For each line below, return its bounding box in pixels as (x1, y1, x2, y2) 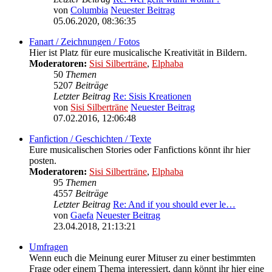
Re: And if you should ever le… (113, 199, 236, 210)
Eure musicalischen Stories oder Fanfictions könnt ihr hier (29, 144, 250, 155)
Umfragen (29, 242, 68, 253)
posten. (29, 155, 56, 166)
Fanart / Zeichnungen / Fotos (29, 36, 140, 47)
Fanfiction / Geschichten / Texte (29, 134, 151, 144)
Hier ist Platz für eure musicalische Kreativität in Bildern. (29, 47, 247, 58)
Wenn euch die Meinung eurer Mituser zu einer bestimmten (29, 253, 256, 263)
